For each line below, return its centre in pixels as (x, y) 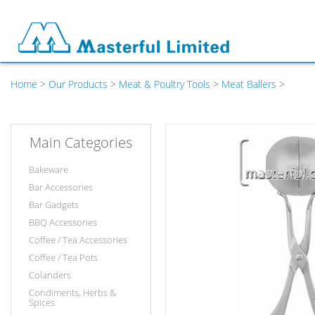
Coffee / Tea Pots (63, 257)
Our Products (78, 84)
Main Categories (81, 142)
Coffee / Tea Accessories (78, 240)
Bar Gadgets (54, 205)
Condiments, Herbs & (72, 292)
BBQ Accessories (63, 222)
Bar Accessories (61, 187)
